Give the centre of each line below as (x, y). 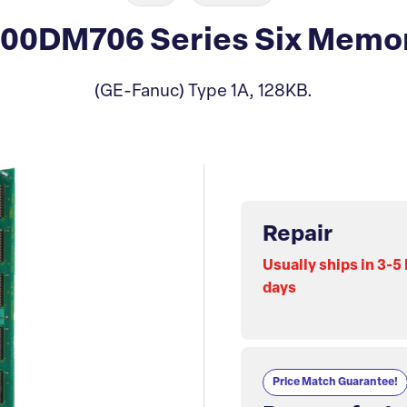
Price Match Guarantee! (335, 382)
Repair (298, 235)
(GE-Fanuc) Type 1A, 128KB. (203, 92)
